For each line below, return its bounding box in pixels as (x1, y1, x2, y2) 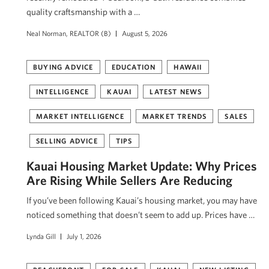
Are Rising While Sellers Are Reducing (26, 172, 232, 187)
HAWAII (174, 62, 202, 71)
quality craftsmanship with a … (26, 6, 140, 17)
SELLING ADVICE (36, 136, 98, 145)
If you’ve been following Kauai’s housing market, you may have (26, 195, 257, 205)
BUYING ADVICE (33, 62, 94, 71)
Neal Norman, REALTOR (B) (26, 28, 111, 37)
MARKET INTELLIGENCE (36, 111, 124, 120)
